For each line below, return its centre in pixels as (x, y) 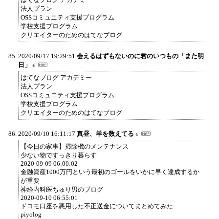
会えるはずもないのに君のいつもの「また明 (140, 56)
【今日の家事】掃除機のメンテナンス (75, 146)
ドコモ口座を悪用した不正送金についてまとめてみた (97, 206)
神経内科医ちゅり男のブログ (62, 189)
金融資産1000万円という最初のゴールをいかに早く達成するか (110, 172)
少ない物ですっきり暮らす (59, 155)
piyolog (31, 214)
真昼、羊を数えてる (105, 133)
